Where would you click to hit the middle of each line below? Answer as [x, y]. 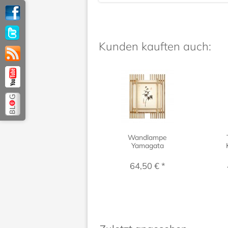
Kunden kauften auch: [155, 47]
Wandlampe [148, 137]
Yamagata [147, 146]
